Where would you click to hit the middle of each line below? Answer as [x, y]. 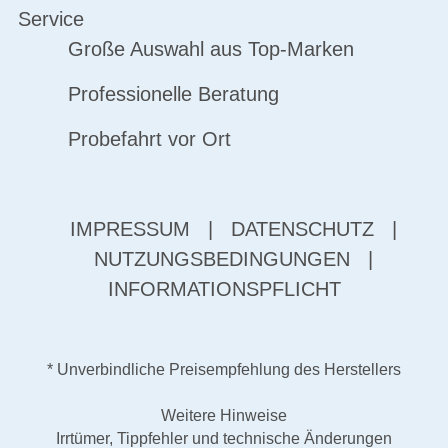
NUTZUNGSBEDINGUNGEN [221, 259]
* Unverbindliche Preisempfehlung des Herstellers [224, 369]
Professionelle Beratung [173, 94]
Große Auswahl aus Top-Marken [210, 49]
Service [51, 19]
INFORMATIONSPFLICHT [224, 289]
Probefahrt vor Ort [149, 139]
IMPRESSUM [129, 229]
